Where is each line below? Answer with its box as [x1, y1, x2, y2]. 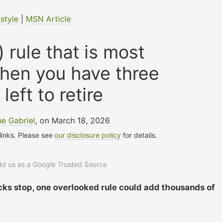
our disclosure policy [55, 130, 121, 139]
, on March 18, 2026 [35, 115, 110, 125]
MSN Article [26, 13, 71, 24]
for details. [121, 130, 158, 139]
